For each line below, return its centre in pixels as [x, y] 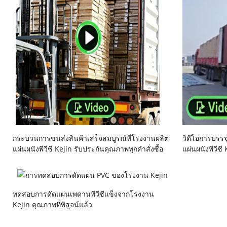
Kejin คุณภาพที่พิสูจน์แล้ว [53, 205]
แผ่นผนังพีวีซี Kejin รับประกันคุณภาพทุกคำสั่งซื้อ [88, 149]
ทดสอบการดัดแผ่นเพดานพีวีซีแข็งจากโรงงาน [84, 194]
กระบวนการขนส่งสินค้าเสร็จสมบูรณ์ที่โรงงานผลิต [91, 138]
